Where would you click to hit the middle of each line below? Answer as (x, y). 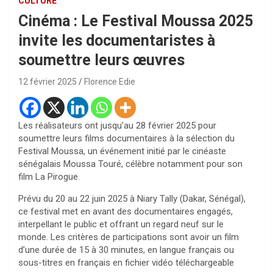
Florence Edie (110, 82)
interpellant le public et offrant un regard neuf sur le (121, 225)
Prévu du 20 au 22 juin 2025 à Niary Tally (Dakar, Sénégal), (132, 199)
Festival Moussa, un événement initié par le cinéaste (122, 151)
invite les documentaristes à (117, 41)
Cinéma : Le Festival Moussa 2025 (136, 21)
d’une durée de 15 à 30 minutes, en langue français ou (126, 250)
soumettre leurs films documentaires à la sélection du (126, 139)
